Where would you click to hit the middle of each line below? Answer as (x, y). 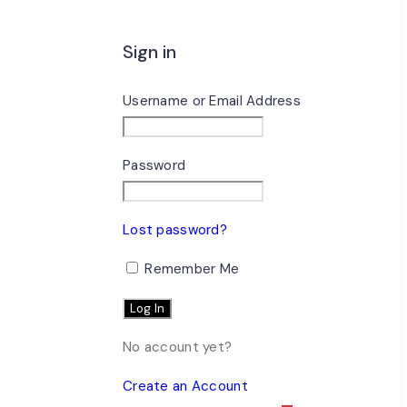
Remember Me (190, 269)
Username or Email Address (212, 101)
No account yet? (178, 347)
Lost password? (175, 230)
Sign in (150, 51)
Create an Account (185, 387)
